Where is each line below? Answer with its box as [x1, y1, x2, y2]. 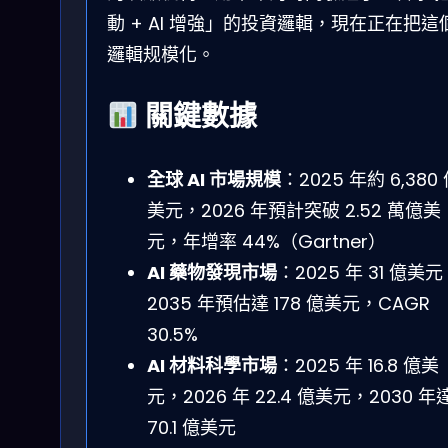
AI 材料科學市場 [147, 352, 277, 378]
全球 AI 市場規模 [147, 166, 281, 192]
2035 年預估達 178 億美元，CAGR [147, 290, 430, 316]
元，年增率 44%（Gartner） [147, 228, 386, 254]
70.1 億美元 [147, 414, 236, 440]
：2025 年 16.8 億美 [277, 352, 439, 378]
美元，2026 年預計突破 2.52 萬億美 [147, 197, 441, 223]
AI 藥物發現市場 [147, 259, 277, 285]
